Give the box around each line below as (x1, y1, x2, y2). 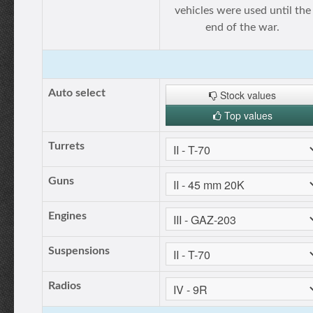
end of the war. (205, 22, 279, 33)
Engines (48, 210, 87, 221)
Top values (221, 108, 272, 122)
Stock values (217, 88, 276, 102)
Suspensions (48, 245, 110, 256)
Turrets (48, 140, 85, 152)
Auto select (48, 87, 105, 99)
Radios (48, 280, 81, 291)
